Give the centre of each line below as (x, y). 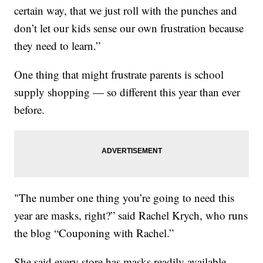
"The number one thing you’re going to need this (124, 198)
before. (30, 110)
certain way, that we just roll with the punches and (126, 11)
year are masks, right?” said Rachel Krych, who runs (131, 215)
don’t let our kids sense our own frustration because (129, 28)
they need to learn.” (58, 46)
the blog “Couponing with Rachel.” (94, 233)
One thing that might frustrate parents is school (119, 75)
